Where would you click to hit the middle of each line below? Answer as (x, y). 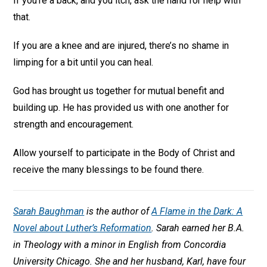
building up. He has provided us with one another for (121, 108)
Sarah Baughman (49, 211)
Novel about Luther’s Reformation (83, 228)
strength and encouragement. (74, 124)
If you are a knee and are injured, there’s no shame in (121, 46)
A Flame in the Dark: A (197, 211)
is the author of (118, 211)
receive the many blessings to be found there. (109, 170)
